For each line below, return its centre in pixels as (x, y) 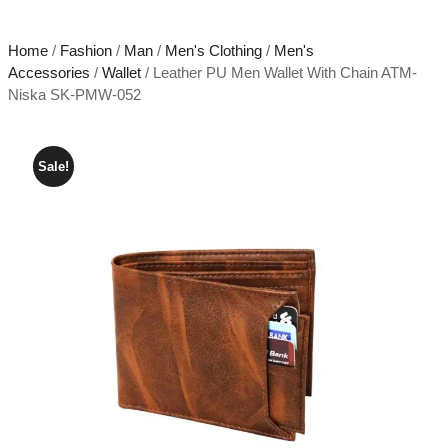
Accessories (48, 72)
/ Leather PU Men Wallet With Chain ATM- (278, 72)
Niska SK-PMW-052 (74, 94)
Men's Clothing (213, 50)
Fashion (85, 50)
